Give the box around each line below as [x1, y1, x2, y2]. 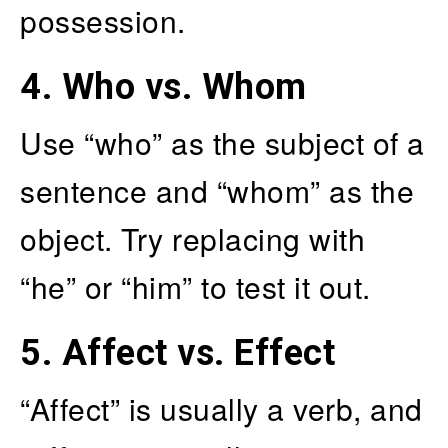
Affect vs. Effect [61, 332, 335, 375]
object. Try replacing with [20, 217, 365, 261]
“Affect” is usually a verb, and [20, 387, 423, 431]
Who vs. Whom [61, 66, 307, 109]
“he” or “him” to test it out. [20, 265, 371, 309]
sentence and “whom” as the [20, 169, 414, 213]
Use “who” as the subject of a [20, 121, 425, 165]
